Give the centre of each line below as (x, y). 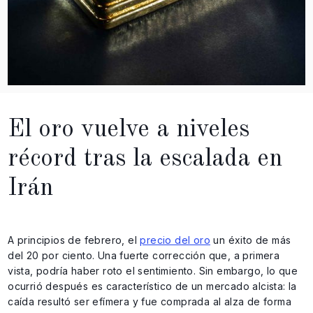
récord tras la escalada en (145, 159)
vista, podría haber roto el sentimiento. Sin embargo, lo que (153, 270)
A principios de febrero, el (74, 240)
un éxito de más (251, 240)
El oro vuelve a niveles (129, 129)
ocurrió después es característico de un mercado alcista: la (152, 286)
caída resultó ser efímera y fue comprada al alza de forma (150, 301)
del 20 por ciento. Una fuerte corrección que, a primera (144, 255)
